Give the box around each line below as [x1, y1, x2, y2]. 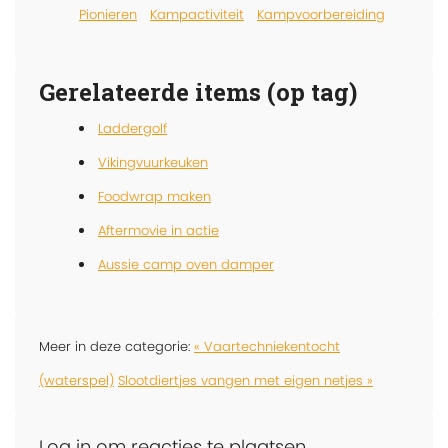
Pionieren [79, 4, 137, 24]
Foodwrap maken [98, 186, 211, 206]
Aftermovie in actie [98, 220, 219, 240]
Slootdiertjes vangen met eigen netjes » [118, 370, 373, 390]
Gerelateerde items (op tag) [39, 75, 357, 108]
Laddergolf [98, 118, 167, 138]
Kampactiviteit [150, 4, 244, 24]
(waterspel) [39, 370, 114, 390]
